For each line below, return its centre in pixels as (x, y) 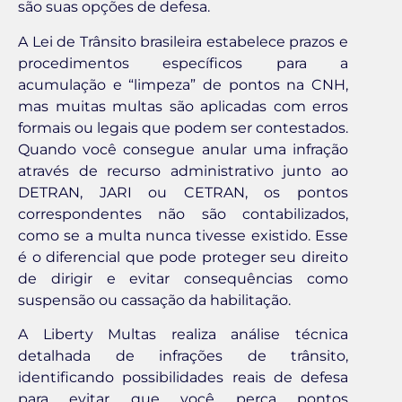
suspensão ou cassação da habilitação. (154, 300)
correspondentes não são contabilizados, (183, 214)
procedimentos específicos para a (183, 63)
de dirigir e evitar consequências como (183, 278)
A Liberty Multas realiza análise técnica (183, 335)
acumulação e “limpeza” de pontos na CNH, (183, 84)
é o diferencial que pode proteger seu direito (183, 257)
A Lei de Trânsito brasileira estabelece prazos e (183, 41)
